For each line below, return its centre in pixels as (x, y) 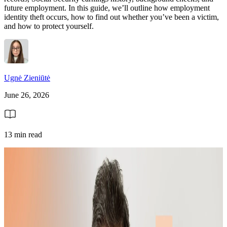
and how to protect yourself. (49, 26)
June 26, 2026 (27, 95)
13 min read (23, 134)
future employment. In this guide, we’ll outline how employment (107, 8)
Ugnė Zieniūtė (27, 78)
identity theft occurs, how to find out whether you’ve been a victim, (111, 17)
